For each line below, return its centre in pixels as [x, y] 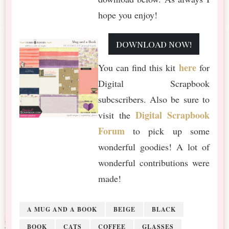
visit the [117, 115]
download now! [154, 44]
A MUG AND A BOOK [62, 209]
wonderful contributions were [154, 162]
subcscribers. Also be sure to [154, 99]
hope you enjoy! [128, 15]
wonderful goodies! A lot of [154, 146]
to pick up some [167, 131]
